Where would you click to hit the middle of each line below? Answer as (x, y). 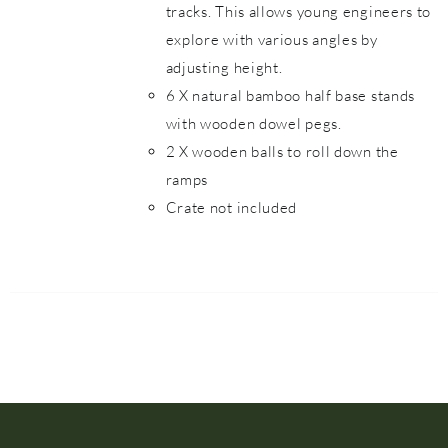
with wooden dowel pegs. (253, 123)
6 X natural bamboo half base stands (290, 95)
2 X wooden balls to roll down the (282, 151)
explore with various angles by (271, 39)
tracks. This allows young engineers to (298, 11)
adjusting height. (224, 67)
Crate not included (231, 207)
